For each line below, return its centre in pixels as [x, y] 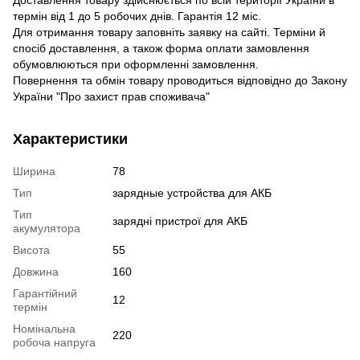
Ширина [34, 171]
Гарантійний [45, 293]
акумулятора [47, 228]
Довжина [36, 271]
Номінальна [44, 328]
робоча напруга [54, 342]
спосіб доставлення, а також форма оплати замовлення [161, 48]
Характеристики [70, 139]
